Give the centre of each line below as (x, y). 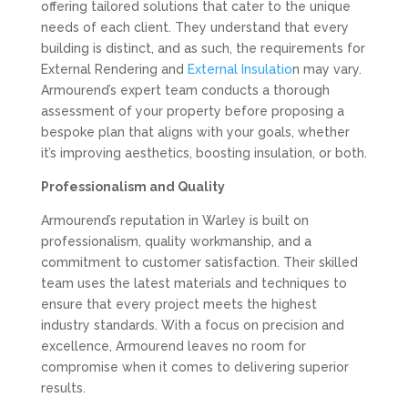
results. (63, 388)
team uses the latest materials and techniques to (194, 283)
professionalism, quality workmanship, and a (176, 241)
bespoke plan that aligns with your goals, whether (195, 132)
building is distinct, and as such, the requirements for (203, 48)
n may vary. (326, 69)
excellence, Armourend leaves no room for (173, 346)
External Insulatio (240, 69)
